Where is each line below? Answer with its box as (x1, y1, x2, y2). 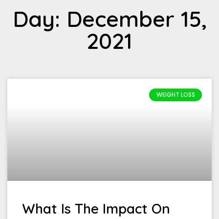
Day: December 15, (12, 5, 207, 32)
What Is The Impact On (22, 200, 170, 217)
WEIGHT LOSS (156, 90, 195, 99)
